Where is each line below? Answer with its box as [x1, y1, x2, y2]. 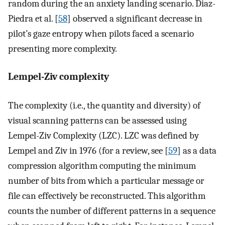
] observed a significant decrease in [67, 13, 202, 24]
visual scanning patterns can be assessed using [8, 115, 187, 126]
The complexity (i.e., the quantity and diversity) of [8, 99, 200, 111]
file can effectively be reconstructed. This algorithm [8, 190, 205, 201]
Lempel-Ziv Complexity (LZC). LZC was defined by [8, 130, 199, 141]
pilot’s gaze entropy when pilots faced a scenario [8, 28, 194, 39]
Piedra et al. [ [8, 13, 58, 24]
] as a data [177, 145, 216, 156]
